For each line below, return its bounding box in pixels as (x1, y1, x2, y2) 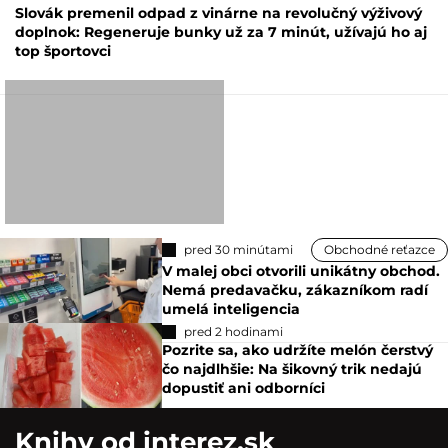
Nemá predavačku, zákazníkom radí (162, 281, 429, 299)
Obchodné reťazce (324, 242, 435, 257)
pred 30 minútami (184, 242, 294, 257)
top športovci (15, 41, 111, 60)
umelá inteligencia (162, 300, 301, 318)
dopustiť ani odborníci (162, 379, 326, 398)
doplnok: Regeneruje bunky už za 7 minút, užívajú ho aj (15, 22, 427, 41)
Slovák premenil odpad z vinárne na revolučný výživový (15, 3, 422, 22)
